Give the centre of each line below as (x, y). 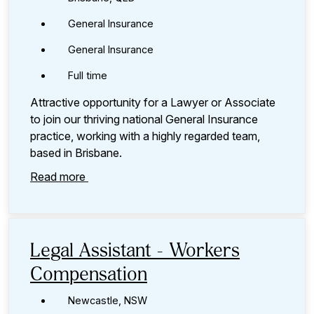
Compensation (89, 276)
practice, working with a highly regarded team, (145, 136)
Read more (59, 177)
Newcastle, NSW (108, 301)
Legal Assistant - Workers (135, 252)
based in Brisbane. (76, 153)
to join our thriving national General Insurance (144, 120)
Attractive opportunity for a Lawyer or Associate (153, 103)
